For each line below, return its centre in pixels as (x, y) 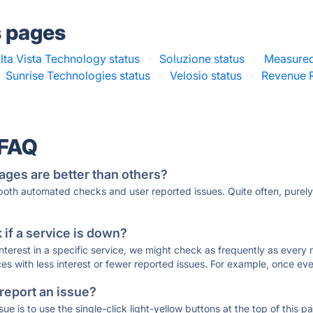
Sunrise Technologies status (78, 75)
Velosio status (206, 75)
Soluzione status (202, 59)
